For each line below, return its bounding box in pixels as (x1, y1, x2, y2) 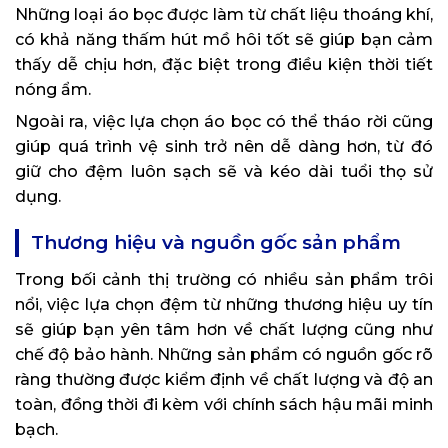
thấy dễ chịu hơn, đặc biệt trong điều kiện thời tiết (15, 55, 433, 75)
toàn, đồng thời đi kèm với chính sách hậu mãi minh (15, 395, 433, 415)
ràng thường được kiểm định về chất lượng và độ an (15, 370, 433, 390)
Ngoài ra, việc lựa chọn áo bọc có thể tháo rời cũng (15, 112, 433, 132)
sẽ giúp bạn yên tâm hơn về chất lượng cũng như (15, 320, 433, 340)
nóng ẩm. (15, 80, 91, 100)
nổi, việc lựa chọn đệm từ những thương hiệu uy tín (15, 295, 433, 315)
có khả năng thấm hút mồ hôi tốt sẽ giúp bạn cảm (15, 30, 433, 50)
